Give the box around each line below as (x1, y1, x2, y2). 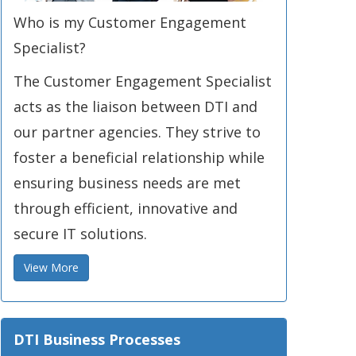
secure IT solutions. (14, 224, 147, 243)
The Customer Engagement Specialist (14, 72, 272, 91)
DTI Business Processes (14, 330, 180, 349)
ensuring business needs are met (14, 173, 241, 192)
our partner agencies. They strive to (14, 122, 261, 141)
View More (24, 260, 79, 275)
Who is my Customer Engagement (14, 13, 246, 32)
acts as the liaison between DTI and (14, 97, 257, 116)
